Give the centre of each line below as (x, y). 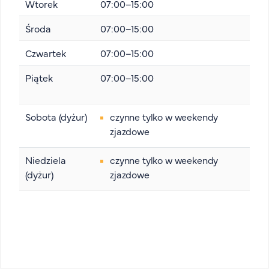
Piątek (39, 77)
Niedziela (46, 160)
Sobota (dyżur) (56, 116)
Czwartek (46, 53)
